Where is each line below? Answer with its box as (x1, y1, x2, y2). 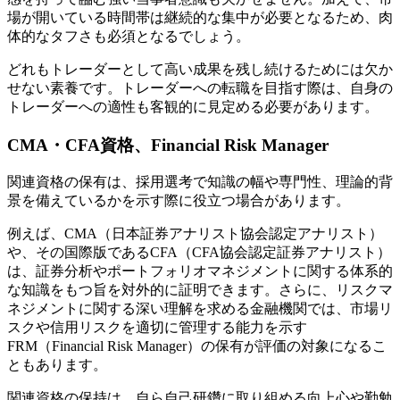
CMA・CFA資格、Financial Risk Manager (7, 135, 329, 154)
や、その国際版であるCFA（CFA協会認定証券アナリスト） (7, 245, 391, 261)
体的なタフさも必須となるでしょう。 (7, 28, 250, 44)
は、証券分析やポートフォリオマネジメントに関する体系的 (7, 263, 393, 279)
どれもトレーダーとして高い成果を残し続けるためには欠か (7, 61, 393, 77)
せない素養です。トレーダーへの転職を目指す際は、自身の (7, 79, 393, 96)
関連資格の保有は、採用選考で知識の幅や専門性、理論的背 (7, 174, 393, 190)
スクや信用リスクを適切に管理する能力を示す (7, 320, 307, 336)
